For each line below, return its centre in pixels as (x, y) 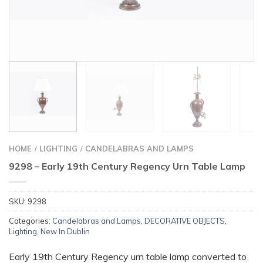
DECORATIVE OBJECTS (185, 220)
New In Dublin (65, 231)
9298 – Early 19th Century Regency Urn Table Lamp (127, 166)
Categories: (31, 220)
